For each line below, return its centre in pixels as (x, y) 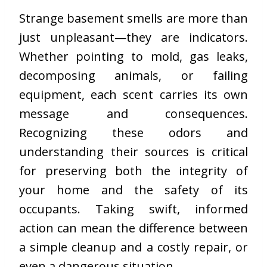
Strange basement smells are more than (133, 18)
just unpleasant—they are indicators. (133, 38)
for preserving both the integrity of (133, 171)
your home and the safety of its (133, 190)
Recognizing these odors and (133, 133)
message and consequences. (133, 114)
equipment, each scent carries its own (133, 95)
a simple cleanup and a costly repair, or (133, 247)
